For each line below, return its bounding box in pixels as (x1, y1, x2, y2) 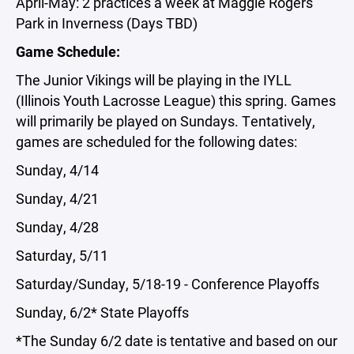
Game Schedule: (16, 41, 120, 61)
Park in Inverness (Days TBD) (16, 13, 198, 32)
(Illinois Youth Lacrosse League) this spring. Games (16, 90, 336, 110)
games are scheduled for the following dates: (16, 131, 300, 151)
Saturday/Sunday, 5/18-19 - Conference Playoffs (16, 273, 322, 293)
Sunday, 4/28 (16, 217, 102, 236)
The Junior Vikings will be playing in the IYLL (16, 70, 292, 89)
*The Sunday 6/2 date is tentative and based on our (16, 330, 337, 350)
